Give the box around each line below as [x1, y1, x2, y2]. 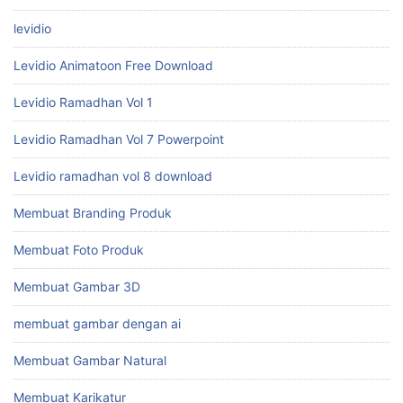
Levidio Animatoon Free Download [13, 57, 213, 73]
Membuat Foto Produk [13, 241, 144, 257]
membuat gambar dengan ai [13, 315, 181, 331]
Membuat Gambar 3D [13, 278, 140, 294]
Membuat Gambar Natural [13, 352, 166, 368]
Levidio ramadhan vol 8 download [13, 167, 212, 184]
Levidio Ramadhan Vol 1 [13, 94, 153, 110]
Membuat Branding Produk [13, 204, 172, 220]
